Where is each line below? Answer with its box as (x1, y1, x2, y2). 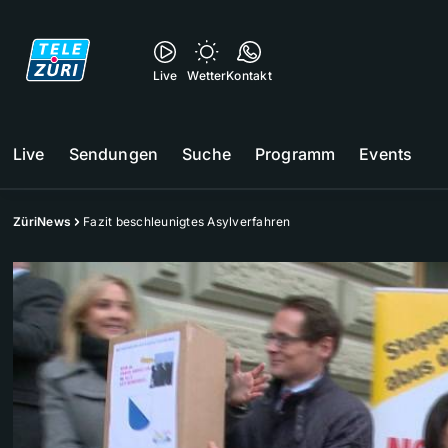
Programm (254, 144, 336, 164)
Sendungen (68, 144, 159, 164)
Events (359, 144, 413, 164)
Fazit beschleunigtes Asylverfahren (83, 214, 291, 229)
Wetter (187, 68, 227, 83)
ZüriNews (13, 214, 71, 229)
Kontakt (226, 68, 272, 83)
